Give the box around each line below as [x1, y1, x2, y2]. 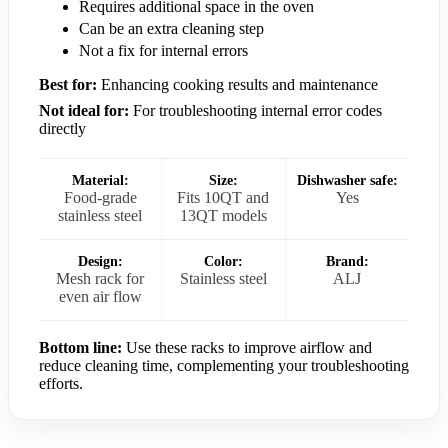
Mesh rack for [56, 269, 145, 287]
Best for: [39, 75, 97, 93]
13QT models [179, 206, 267, 224]
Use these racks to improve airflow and [122, 338, 372, 356]
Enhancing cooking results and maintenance [97, 75, 378, 93]
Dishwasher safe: [296, 172, 398, 188]
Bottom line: [39, 338, 122, 356]
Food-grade [63, 188, 137, 206]
